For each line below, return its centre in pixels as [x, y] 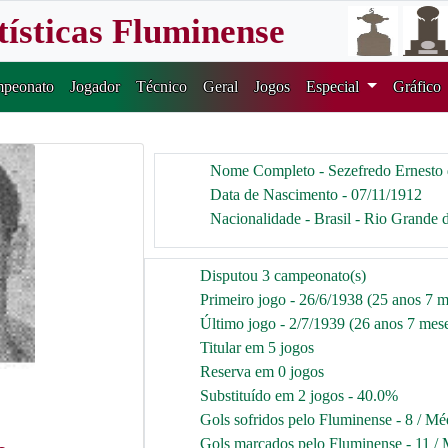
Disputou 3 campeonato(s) [283, 275]
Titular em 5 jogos [257, 347]
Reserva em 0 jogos [262, 371]
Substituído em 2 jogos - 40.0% [299, 395]
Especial [335, 86]
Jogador [95, 86]
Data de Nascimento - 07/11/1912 [316, 194]
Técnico [162, 86]
